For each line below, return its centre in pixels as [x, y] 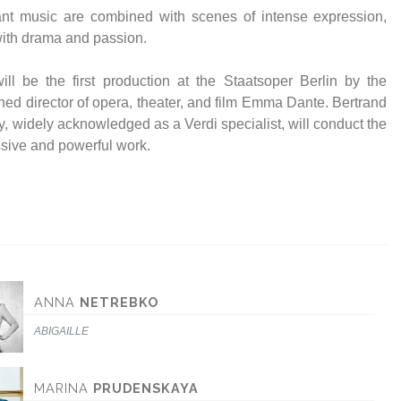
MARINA [64, 388]
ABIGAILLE [62, 331]
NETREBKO [119, 302]
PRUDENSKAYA [146, 388]
